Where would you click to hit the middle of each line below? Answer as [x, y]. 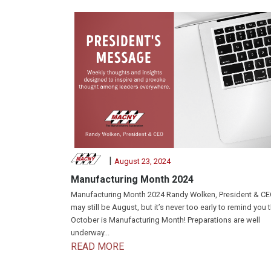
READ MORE [97, 247]
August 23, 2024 [142, 162]
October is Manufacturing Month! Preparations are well [165, 220]
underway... [90, 233]
